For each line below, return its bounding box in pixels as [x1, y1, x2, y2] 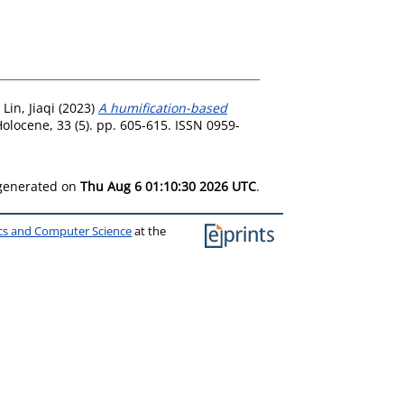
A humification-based [98, 98, 227, 116]
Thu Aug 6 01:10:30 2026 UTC [80, 177, 256, 195]
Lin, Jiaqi [4, 98, 55, 116]
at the [132, 223, 167, 239]
